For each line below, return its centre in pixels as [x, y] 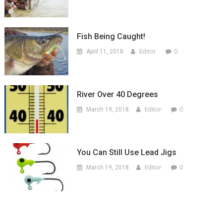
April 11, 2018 [105, 52]
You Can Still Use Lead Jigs [127, 152]
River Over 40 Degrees [118, 95]
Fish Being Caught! [111, 37]
